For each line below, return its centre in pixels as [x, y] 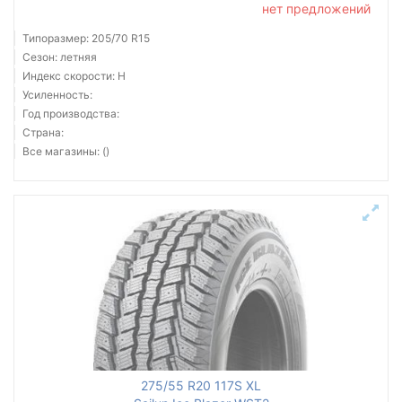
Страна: [43, 132]
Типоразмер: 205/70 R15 [86, 38]
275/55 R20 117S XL [201, 385]
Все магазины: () [66, 151]
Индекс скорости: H [74, 76]
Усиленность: [57, 95]
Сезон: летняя [60, 57]
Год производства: [71, 114]
